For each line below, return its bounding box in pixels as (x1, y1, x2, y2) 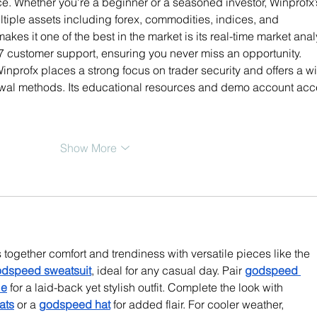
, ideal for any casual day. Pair (91, 263, 245, 277)
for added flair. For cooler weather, (110, 296, 287, 311)
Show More (60, 140, 117, 155)
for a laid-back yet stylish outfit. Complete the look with (7, 279, 286, 294)
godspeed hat (39, 296, 110, 311)
